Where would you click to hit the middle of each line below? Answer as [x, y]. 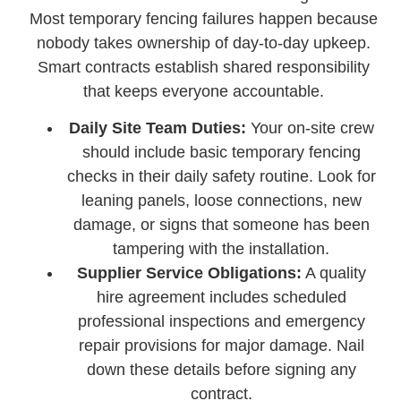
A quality [333, 273]
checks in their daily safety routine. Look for [221, 177]
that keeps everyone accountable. [203, 91]
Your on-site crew [310, 128]
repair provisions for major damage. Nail [221, 346]
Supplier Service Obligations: [189, 273]
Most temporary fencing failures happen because [203, 18]
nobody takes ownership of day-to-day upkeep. [203, 43]
